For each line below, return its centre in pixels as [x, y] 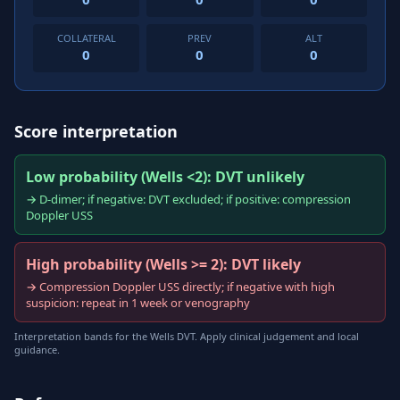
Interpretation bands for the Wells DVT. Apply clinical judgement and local [187, 336]
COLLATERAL [86, 38]
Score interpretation [96, 131]
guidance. [37, 350]
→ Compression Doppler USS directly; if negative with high [180, 287]
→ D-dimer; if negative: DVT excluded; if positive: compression [188, 199]
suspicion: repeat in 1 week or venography [138, 303]
